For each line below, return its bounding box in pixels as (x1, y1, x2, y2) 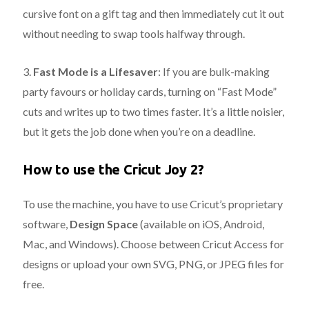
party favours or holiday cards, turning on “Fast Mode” (23, 84, 277, 98)
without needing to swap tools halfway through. (23, 26, 245, 40)
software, (23, 217, 70, 230)
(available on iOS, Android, (138, 217, 264, 230)
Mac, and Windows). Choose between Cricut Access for (23, 237, 284, 250)
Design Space (70, 217, 138, 230)
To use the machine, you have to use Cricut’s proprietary (23, 197, 283, 210)
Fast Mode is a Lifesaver (33, 64, 158, 78)
